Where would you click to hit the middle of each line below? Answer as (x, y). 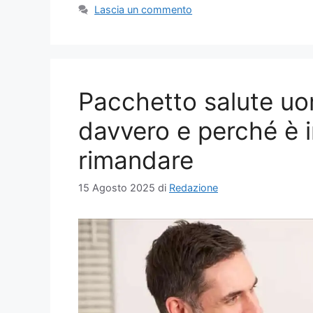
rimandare (136, 160)
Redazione (194, 187)
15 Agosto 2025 (117, 187)
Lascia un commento (144, 10)
